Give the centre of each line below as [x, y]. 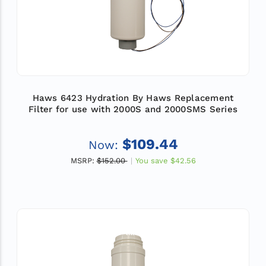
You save [151, 160]
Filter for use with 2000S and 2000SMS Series [133, 109]
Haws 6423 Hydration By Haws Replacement [133, 98]
